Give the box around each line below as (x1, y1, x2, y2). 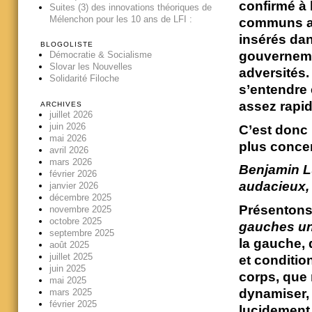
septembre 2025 (49, 227, 114, 238)
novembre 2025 (49, 203, 111, 214)
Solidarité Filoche (49, 73, 119, 84)
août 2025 (49, 239, 89, 250)
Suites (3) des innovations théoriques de (49, 2, 212, 13)
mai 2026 (49, 132, 86, 143)
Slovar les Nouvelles (49, 61, 132, 72)
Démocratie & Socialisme (49, 49, 152, 61)
